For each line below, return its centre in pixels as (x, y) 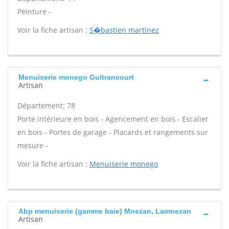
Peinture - (34, 12)
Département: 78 (46, 106)
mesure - (33, 145)
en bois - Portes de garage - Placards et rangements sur (113, 132)
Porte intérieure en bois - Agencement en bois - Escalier (113, 119)
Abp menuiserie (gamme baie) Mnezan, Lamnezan (105, 211)
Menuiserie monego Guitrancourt (76, 77)
